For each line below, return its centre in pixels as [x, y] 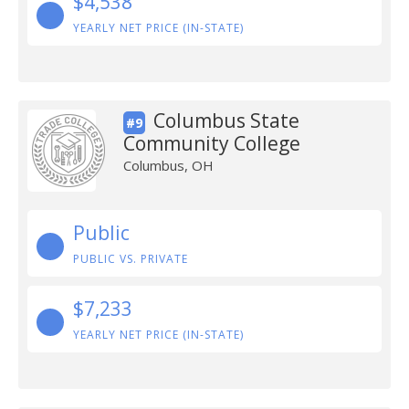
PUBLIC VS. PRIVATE [131, 259]
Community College [211, 143]
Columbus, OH [168, 165]
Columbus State [226, 121]
